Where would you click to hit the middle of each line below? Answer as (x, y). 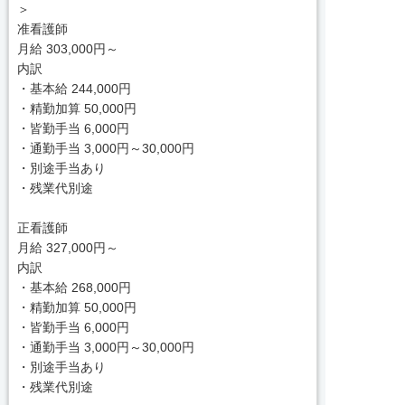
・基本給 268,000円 (74, 287)
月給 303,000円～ (67, 49)
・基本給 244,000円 (74, 89)
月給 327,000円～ (67, 248)
